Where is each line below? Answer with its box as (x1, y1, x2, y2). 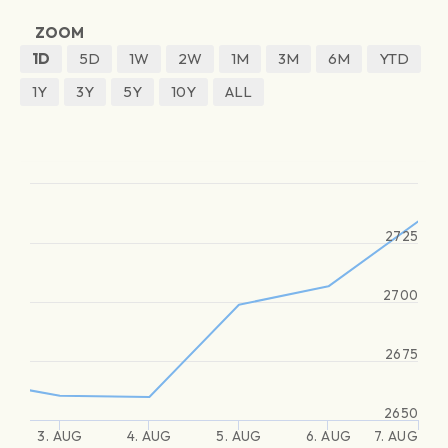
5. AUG (216, 427, 262, 445)
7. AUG (373, 427, 418, 445)
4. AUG (127, 427, 172, 445)
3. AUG (37, 427, 83, 445)
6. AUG (306, 427, 351, 445)
